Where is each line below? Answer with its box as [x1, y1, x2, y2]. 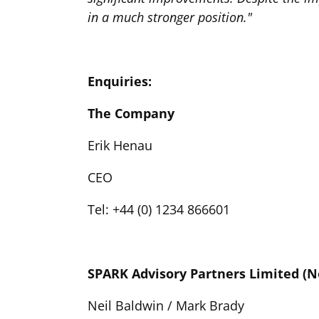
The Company [88, 104, 174, 122]
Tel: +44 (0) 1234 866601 [88, 200, 230, 218]
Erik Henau [88, 136, 152, 154]
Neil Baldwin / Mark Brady [88, 296, 244, 314]
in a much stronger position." [88, 8, 252, 26]
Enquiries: [88, 72, 152, 90]
